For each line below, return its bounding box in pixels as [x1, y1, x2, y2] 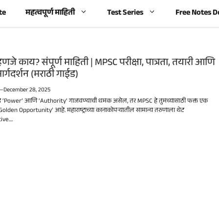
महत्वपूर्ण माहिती [25, 7, 75, 20]
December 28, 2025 [3, 86, 51, 95]
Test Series [107, 7, 143, 20]
